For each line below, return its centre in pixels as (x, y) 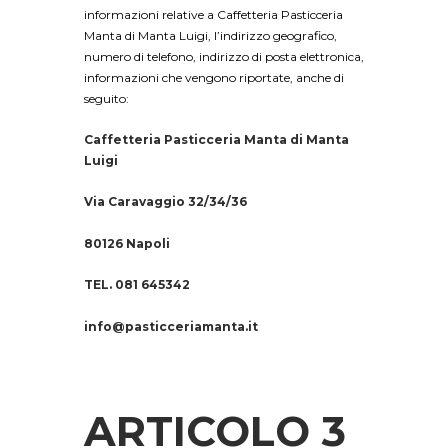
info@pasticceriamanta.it (171, 326)
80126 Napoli (127, 243)
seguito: (106, 98)
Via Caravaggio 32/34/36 (165, 202)
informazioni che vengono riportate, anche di (214, 77)
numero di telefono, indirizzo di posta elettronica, (224, 56)
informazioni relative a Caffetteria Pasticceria (213, 14)
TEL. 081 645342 (137, 285)
